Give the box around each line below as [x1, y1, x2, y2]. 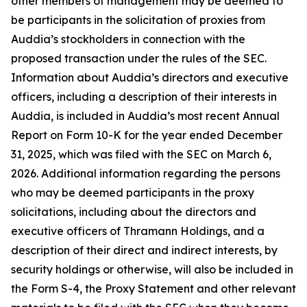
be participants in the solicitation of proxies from [11, 13, 265, 27]
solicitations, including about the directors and [11, 205, 256, 219]
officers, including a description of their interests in [11, 90, 277, 103]
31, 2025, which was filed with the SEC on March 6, [11, 147, 271, 161]
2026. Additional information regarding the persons [11, 167, 280, 180]
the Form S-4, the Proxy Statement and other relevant [11, 282, 296, 295]
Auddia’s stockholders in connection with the [11, 32, 245, 46]
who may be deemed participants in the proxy [11, 186, 254, 199]
